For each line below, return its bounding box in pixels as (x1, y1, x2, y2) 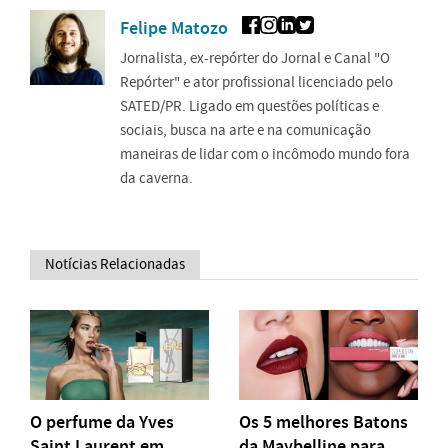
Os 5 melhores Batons (239, 409, 408, 434)
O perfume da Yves (30, 409, 174, 434)
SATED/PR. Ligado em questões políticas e (120, 96, 379, 117)
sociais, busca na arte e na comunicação (120, 120, 371, 141)
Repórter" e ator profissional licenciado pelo (120, 72, 393, 93)
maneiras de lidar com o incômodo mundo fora (120, 144, 410, 165)
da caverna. (120, 168, 193, 189)
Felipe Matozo (120, 16, 228, 41)
